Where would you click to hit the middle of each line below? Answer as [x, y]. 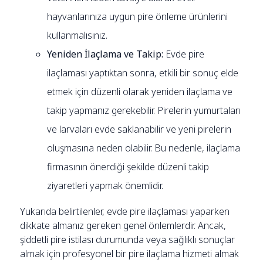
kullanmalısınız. [77, 35]
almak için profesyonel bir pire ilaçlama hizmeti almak [130, 253]
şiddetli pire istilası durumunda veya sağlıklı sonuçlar [128, 239]
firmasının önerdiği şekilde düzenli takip [128, 166]
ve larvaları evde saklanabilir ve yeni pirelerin [139, 129]
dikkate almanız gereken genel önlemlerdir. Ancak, [123, 225]
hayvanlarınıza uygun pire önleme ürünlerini [138, 16]
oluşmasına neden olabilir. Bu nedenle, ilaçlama [144, 148]
